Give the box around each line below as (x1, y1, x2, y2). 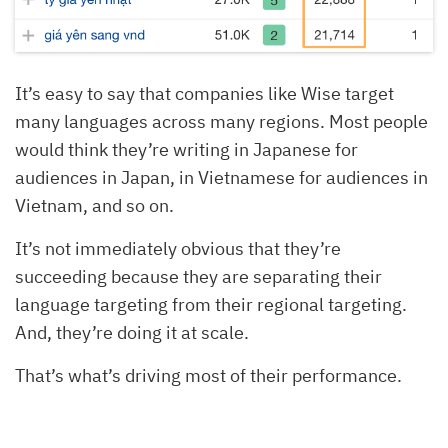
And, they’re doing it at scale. (15, 320, 249, 344)
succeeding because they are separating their (15, 264, 382, 288)
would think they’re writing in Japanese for (15, 137, 358, 161)
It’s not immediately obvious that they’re (15, 236, 341, 260)
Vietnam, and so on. (15, 193, 174, 217)
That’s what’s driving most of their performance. (15, 363, 402, 387)
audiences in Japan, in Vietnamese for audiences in (15, 165, 428, 189)
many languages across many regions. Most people (15, 109, 428, 133)
